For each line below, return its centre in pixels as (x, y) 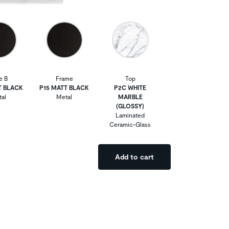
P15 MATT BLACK (64, 87)
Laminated (130, 115)
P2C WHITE (130, 87)
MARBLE (130, 96)
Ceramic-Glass (130, 124)
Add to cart (134, 156)
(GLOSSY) (130, 106)
